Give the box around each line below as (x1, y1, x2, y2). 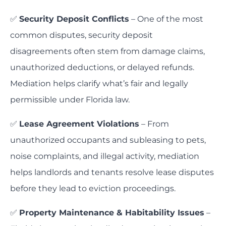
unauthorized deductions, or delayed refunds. (10, 63, 194, 73)
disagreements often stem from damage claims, (10, 46, 205, 56)
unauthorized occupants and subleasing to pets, (10, 135, 206, 145)
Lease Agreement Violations (19, 119, 139, 129)
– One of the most (129, 14, 203, 24)
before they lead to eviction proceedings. (10, 184, 176, 194)
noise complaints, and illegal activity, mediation (10, 151, 199, 161)
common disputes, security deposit (10, 30, 153, 40)
